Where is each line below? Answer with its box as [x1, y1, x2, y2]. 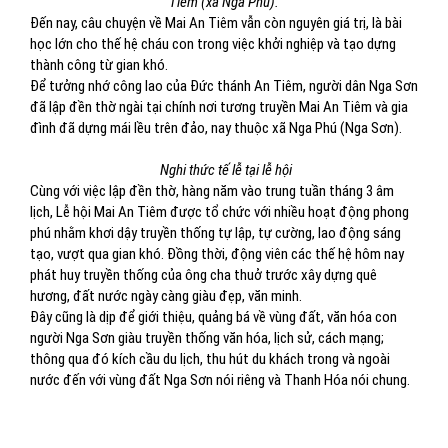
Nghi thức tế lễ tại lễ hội [159, 161, 292, 179]
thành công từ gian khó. [30, 56, 168, 74]
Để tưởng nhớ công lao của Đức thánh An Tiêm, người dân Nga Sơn [30, 77, 418, 95]
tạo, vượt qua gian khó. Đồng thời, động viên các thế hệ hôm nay [30, 245, 404, 263]
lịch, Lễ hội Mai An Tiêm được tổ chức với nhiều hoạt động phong [30, 203, 409, 221]
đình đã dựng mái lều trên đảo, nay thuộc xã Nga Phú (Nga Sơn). [30, 119, 402, 137]
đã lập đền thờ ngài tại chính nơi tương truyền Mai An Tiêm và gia [30, 98, 408, 116]
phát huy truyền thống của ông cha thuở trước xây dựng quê [30, 266, 377, 284]
